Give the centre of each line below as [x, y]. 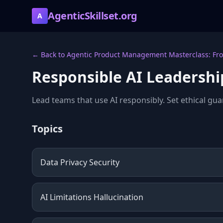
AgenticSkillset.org [93, 16]
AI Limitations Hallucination [92, 197]
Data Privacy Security [80, 162]
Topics [47, 129]
